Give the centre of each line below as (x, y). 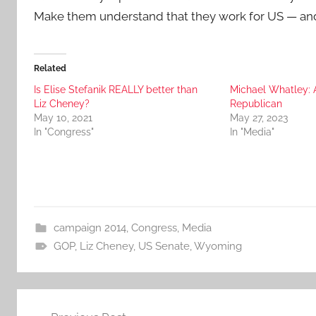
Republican (256, 104)
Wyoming (218, 246)
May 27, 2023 (259, 118)
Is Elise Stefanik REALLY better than (116, 90)
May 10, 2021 (63, 118)
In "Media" (252, 132)
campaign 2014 (90, 228)
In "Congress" (64, 132)
